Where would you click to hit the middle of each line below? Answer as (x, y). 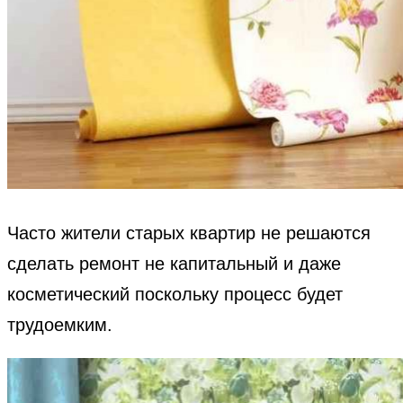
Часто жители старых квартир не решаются (189, 233)
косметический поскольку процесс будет (175, 294)
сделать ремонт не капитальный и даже (174, 263)
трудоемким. (60, 324)
